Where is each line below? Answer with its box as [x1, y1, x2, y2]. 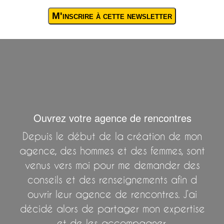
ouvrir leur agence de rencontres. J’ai [27, 188, 197, 200]
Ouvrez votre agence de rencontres [33, 110, 191, 125]
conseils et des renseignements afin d [27, 173, 197, 185]
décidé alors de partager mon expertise [19, 202, 205, 214]
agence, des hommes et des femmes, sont [19, 144, 205, 156]
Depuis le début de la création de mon [22, 130, 202, 142]
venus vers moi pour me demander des [24, 159, 200, 171]
